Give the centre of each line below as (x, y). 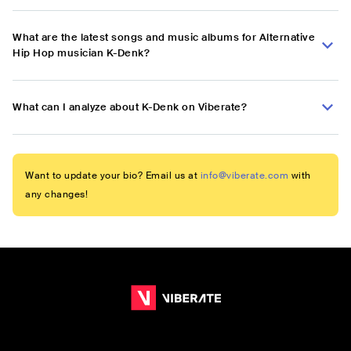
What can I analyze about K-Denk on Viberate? (130, 107)
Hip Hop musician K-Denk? (81, 53)
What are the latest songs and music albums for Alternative (164, 38)
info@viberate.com (244, 176)
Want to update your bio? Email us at (111, 176)
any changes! (56, 195)
